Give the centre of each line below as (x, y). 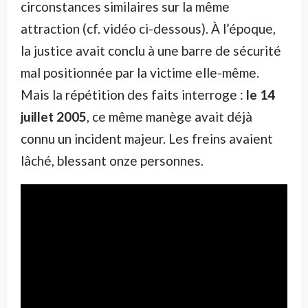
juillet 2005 (54, 117)
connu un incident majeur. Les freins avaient (147, 139)
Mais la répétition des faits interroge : (133, 95)
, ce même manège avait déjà (169, 117)
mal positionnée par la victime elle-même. (140, 73)
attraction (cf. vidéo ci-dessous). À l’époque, (148, 29)
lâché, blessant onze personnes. (112, 161)
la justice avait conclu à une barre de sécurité (151, 51)
